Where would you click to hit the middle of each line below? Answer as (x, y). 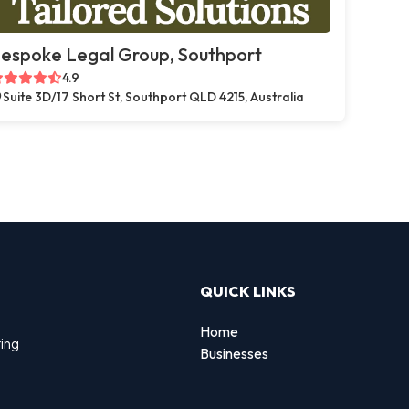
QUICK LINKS (248, 291)
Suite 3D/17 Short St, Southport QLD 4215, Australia (153, 97)
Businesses (234, 353)
